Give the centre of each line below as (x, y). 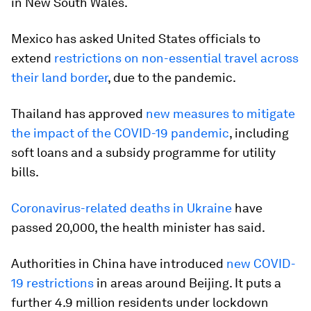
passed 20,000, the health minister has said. (138, 227)
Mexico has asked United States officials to (136, 39)
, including (259, 133)
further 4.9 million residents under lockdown (140, 302)
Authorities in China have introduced (119, 263)
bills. (25, 172)
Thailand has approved (78, 114)
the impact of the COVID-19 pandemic (120, 133)
